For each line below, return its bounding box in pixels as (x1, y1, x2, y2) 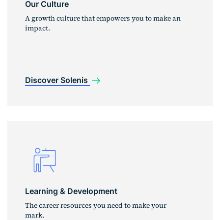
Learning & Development (25, 186, 117, 196)
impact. (25, 23, 50, 33)
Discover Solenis (25, 75, 90, 85)
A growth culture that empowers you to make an (25, 13, 181, 24)
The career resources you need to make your (25, 200, 166, 211)
